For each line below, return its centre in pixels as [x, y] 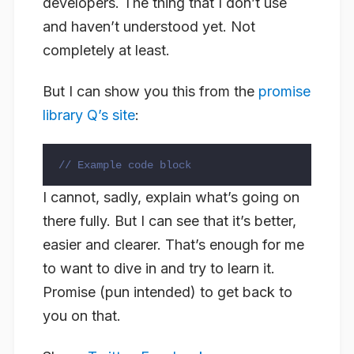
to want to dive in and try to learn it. [159, 269]
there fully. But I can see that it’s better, [169, 221]
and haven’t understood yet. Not [149, 26]
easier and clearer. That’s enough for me [173, 245]
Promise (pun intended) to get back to [168, 292]
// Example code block [125, 166]
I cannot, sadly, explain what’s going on [171, 198]
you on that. [82, 316]
